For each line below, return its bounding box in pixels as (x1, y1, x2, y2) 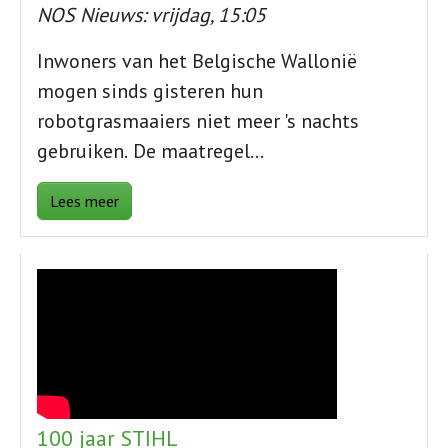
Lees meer (50, 191, 119, 212)
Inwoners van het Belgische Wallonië (37, 48, 357, 75)
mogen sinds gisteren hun (37, 78, 263, 105)
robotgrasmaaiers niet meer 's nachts (37, 108, 359, 135)
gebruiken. (37, 138, 128, 165)
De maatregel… (133, 138, 264, 165)
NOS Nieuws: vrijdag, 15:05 (37, 2, 266, 29)
